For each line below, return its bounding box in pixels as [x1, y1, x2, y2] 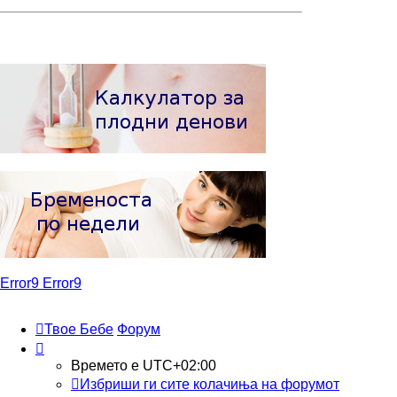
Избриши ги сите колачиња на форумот [80, 377, 339, 393]
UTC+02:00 [143, 358, 216, 374]
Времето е [71, 358, 143, 374]
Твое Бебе [44, 322, 113, 338]
